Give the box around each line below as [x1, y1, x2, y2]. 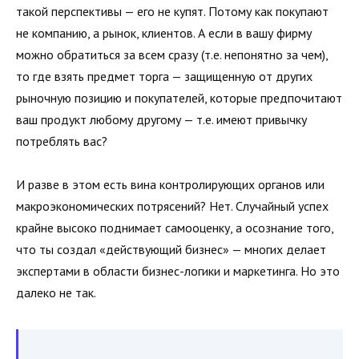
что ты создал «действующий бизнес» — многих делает [16, 241, 326, 258]
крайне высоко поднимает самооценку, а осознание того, [16, 220, 333, 236]
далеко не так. [16, 284, 96, 301]
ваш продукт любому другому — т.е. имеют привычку [16, 111, 307, 128]
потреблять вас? [16, 133, 107, 150]
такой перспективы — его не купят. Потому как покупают [16, 3, 329, 20]
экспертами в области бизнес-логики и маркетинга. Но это [16, 263, 340, 280]
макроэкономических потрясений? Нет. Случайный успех [16, 198, 329, 215]
